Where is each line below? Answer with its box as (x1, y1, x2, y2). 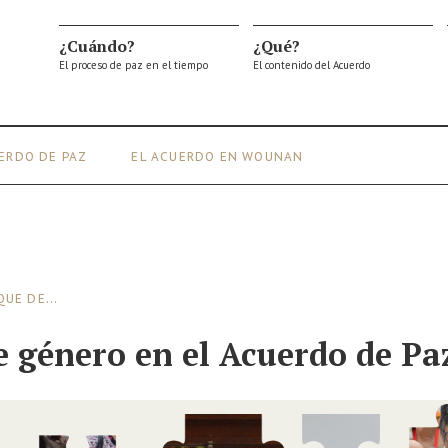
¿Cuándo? (59, 35, 135, 57)
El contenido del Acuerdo (253, 58, 370, 72)
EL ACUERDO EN (131, 149, 239, 164)
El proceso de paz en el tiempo (59, 58, 208, 72)
